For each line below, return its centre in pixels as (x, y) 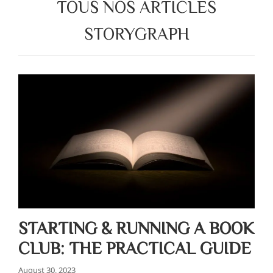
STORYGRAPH (136, 33)
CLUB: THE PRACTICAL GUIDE (135, 247)
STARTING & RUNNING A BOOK (136, 227)
